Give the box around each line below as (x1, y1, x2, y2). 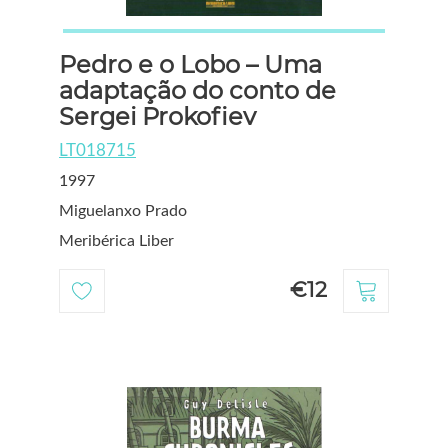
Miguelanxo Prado (59, 202, 187, 219)
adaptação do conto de (59, 75, 336, 105)
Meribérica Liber (59, 232, 174, 249)
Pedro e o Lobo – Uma (59, 49, 322, 79)
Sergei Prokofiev (59, 101, 256, 131)
